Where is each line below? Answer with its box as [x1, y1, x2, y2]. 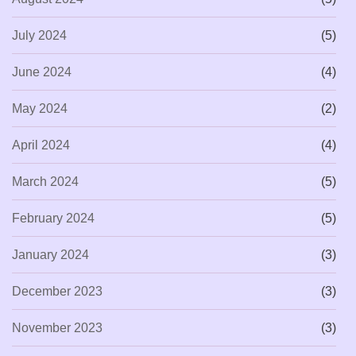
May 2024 [12, 101, 68, 115]
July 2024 [12, 28, 67, 42]
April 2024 [12, 137, 70, 152]
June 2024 [12, 64, 72, 79]
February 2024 [12, 211, 95, 225]
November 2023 [12, 320, 103, 335]
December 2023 [12, 284, 103, 298]
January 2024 [12, 247, 89, 261]
